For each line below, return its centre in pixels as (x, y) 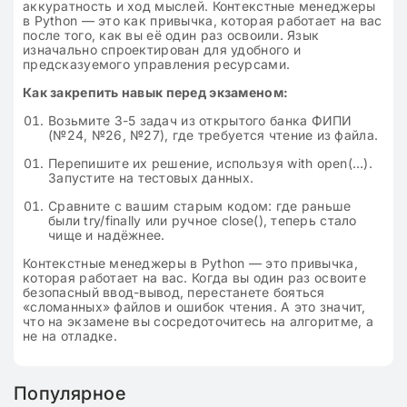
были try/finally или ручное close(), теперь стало (203, 220)
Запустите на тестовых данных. (151, 178)
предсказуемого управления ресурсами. (157, 64)
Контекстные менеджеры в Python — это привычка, (190, 263)
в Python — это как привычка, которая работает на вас (203, 20)
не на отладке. (70, 336)
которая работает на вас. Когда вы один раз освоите (194, 278)
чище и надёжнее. (107, 235)
